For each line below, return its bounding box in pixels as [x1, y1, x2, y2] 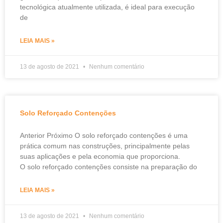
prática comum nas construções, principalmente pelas [20, 142, 190, 150]
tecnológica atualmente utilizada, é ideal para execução [20, 3, 195, 11]
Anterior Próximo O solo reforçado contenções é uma [20, 131, 188, 140]
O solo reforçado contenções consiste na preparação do [20, 163, 197, 171]
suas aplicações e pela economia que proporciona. [20, 152, 182, 161]
